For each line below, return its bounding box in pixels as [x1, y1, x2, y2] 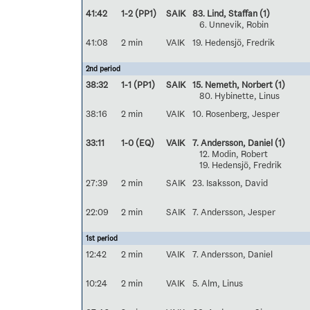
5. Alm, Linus [192, 277, 243, 289]
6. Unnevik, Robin [199, 19, 268, 30]
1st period [86, 234, 118, 243]
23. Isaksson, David [192, 177, 268, 188]
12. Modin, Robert [199, 148, 268, 159]
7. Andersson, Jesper [192, 206, 275, 217]
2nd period [86, 64, 120, 73]
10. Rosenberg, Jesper [192, 108, 280, 119]
